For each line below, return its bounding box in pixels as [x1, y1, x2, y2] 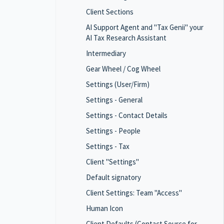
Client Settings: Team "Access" [86, 188, 182, 197]
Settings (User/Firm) [86, 79, 149, 89]
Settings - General [86, 95, 142, 104]
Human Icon [86, 203, 123, 213]
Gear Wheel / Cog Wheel [86, 64, 160, 73]
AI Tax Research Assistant [86, 33, 166, 42]
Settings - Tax [86, 141, 129, 151]
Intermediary [86, 48, 126, 58]
